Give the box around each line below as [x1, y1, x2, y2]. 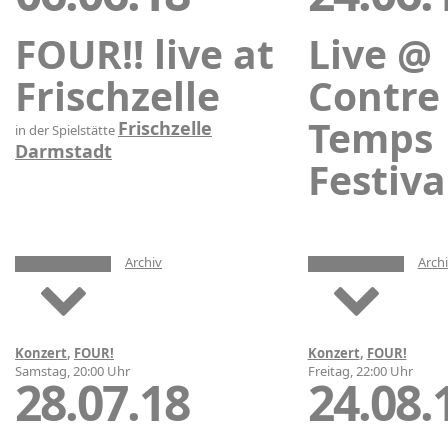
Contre [307, 68, 440, 122]
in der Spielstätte [15, 120, 118, 139]
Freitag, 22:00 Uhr [307, 361, 413, 380]
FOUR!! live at [15, 26, 274, 80]
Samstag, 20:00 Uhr [15, 361, 130, 380]
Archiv [125, 252, 162, 271]
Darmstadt [15, 138, 112, 163]
